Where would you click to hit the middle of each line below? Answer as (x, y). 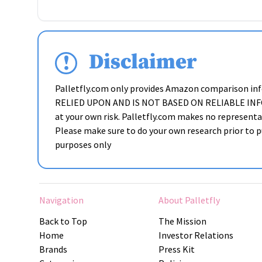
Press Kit (177, 249)
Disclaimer (143, 62)
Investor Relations (196, 235)
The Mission (183, 221)
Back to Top (63, 221)
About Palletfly (189, 200)
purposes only (83, 144)
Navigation (62, 200)
